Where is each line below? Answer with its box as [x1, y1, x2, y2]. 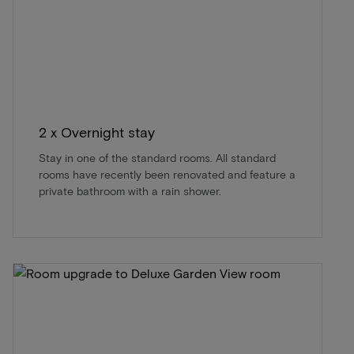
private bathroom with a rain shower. [39, 183, 221, 198]
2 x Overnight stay [39, 122, 155, 141]
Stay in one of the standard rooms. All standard [39, 150, 276, 164]
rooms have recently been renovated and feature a [39, 167, 296, 181]
